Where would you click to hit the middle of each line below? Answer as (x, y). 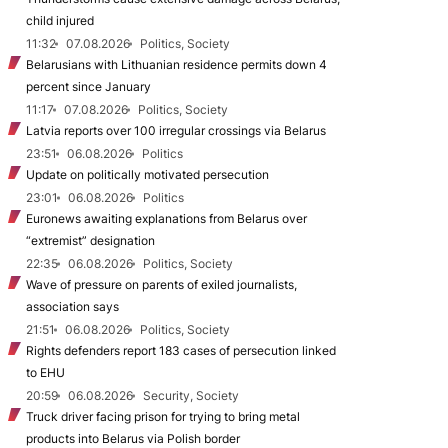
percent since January (88, 86)
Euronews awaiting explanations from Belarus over (166, 218)
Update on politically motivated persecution (147, 174)
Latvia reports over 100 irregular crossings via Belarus (176, 130)
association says (72, 306)
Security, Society (191, 395)
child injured (60, 20)
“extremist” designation (90, 240)
